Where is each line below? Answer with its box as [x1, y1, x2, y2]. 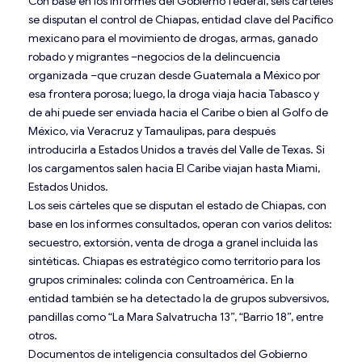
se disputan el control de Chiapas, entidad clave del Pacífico [28, 11, 333, 27]
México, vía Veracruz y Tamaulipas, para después [28, 123, 276, 138]
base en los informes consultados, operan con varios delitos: [28, 216, 332, 231]
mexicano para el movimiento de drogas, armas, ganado [28, 30, 318, 45]
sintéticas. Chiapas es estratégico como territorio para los [28, 253, 320, 268]
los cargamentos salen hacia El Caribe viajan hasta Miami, [28, 160, 320, 175]
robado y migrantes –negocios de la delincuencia [28, 48, 280, 64]
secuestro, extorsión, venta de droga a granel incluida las [28, 234, 318, 250]
